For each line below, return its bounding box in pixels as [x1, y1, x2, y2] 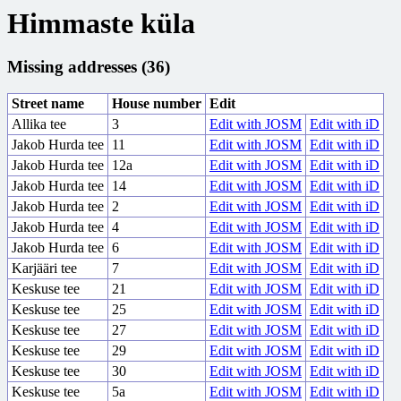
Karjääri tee [12, 260, 77, 277]
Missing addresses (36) [7, 56, 170, 76]
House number [112, 96, 201, 112]
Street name [12, 96, 84, 112]
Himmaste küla [7, 7, 195, 39]
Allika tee [12, 116, 66, 132]
